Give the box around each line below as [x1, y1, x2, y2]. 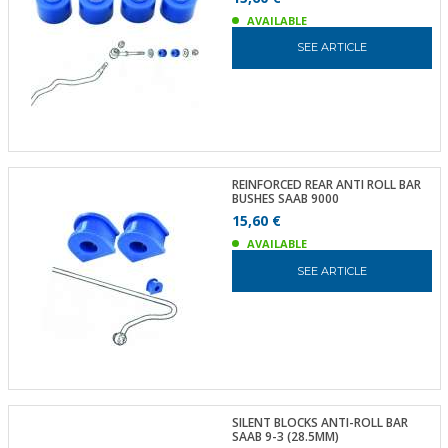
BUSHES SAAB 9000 [231, 190, 339, 207]
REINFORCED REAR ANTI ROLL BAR [231, 176, 421, 193]
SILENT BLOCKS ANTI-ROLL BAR [231, 413, 408, 431]
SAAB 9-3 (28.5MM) [231, 427, 339, 445]
